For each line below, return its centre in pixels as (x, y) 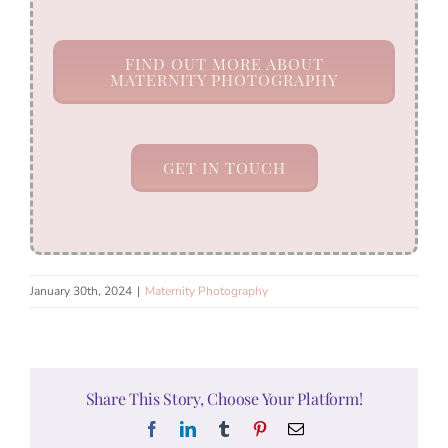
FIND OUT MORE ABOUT (224, 63)
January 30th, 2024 (81, 290)
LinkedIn (224, 428)
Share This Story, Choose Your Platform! (224, 399)
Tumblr (254, 428)
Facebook (190, 428)
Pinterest (294, 428)
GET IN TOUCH (224, 167)
